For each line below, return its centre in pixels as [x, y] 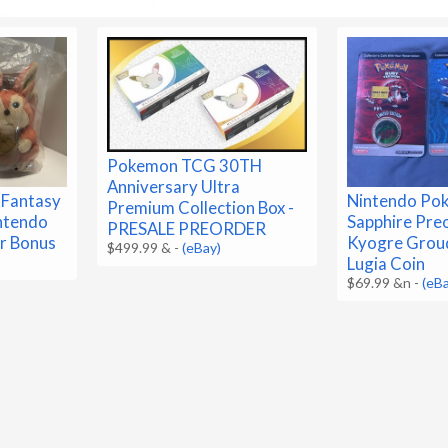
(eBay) [202, 248]
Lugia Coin [386, 264]
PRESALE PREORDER [187, 229]
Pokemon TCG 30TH [185, 166]
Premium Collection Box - [201, 208]
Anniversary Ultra [174, 187]
